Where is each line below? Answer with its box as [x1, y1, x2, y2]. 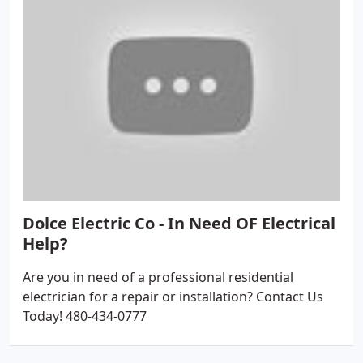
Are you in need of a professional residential [23, 268, 293, 286]
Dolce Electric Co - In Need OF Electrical [23, 212, 335, 234]
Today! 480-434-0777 [23, 307, 147, 325]
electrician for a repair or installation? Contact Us [23, 288, 323, 305]
